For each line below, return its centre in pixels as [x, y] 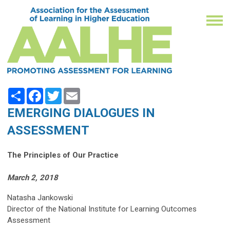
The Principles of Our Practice [63, 155]
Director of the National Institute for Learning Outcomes [102, 209]
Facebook [60, 92]
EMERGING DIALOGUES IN [81, 113]
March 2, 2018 [33, 178]
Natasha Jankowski [40, 198]
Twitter [73, 92]
